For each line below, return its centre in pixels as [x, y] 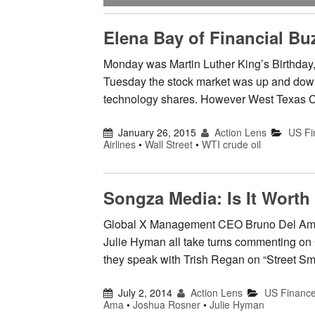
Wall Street [169, 144]
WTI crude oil [231, 144]
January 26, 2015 [157, 133]
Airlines [120, 144]
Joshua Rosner [167, 305]
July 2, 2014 [146, 293]
